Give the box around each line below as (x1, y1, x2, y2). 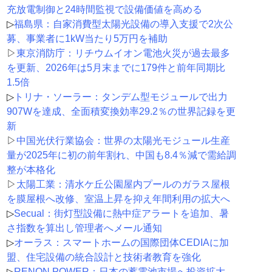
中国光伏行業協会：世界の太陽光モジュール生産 (16, 135, 230, 146)
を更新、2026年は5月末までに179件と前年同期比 (6, 63, 225, 73)
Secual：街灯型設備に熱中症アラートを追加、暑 (13, 208, 229, 219)
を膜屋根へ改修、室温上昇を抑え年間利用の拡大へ (6, 194, 230, 205)
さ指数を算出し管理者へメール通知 (6, 223, 162, 234)
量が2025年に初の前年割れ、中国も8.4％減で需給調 (6, 150, 236, 161)
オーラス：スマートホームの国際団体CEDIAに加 (13, 237, 229, 248)
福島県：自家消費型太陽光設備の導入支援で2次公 (13, 19, 233, 30)
